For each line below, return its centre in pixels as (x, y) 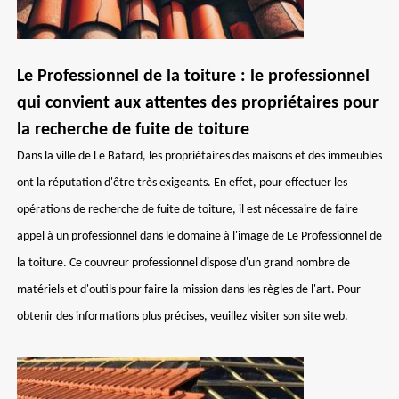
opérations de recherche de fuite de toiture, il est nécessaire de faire (187, 210)
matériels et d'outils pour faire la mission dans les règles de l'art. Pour (189, 290)
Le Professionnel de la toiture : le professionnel (193, 77)
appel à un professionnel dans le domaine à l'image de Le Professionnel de (199, 236)
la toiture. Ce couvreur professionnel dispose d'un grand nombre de (183, 263)
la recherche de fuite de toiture (133, 130)
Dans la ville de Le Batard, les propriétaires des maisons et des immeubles (199, 156)
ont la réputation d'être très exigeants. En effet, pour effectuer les (182, 183)
